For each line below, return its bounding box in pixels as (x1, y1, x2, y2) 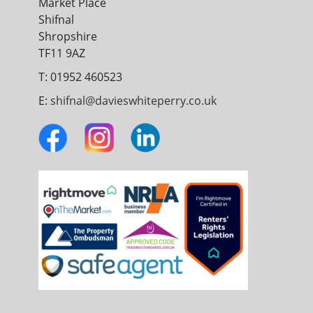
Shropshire (38, 29, 97, 45)
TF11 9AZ (38, 45, 85, 61)
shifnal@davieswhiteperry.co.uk (50, 93, 217, 109)
